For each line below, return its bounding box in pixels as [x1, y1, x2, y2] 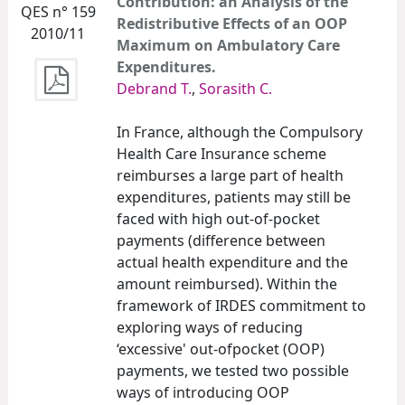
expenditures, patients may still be [117, 186, 351, 207]
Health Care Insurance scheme [117, 143, 326, 164]
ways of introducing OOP [117, 381, 289, 402]
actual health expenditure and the [117, 251, 348, 272]
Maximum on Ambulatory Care [117, 34, 340, 55]
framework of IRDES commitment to [117, 295, 366, 316]
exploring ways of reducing [117, 316, 303, 337]
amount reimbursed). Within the [117, 273, 337, 294]
